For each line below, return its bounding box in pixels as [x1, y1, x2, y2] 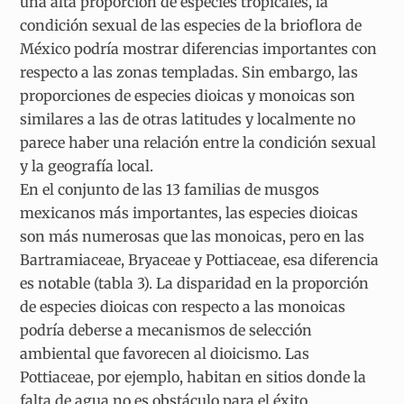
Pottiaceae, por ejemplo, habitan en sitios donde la [20, 367, 367, 386]
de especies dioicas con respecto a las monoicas [20, 297, 346, 316]
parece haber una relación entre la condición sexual [20, 133, 377, 151]
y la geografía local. [20, 156, 154, 175]
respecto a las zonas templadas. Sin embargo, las [20, 62, 359, 81]
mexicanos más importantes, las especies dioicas [20, 203, 359, 222]
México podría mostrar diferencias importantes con [20, 39, 378, 58]
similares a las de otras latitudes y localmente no [20, 109, 356, 128]
